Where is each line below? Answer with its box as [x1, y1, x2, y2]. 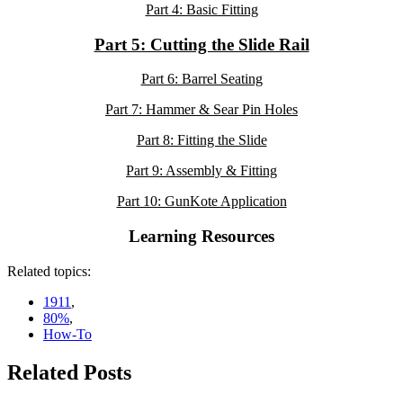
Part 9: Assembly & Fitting [126, 163, 277, 179]
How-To [43, 326, 92, 342]
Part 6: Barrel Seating [140, 71, 263, 87]
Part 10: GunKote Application [116, 193, 287, 210]
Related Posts [7, 360, 131, 384]
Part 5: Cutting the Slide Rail [94, 34, 309, 54]
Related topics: [7, 263, 91, 279]
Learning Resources [129, 227, 274, 246]
